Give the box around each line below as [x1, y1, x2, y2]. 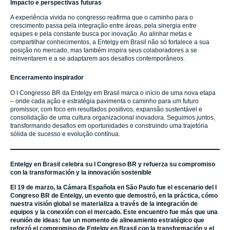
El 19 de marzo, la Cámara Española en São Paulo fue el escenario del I [10, 184, 217, 191]
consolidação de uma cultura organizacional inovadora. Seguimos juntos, [10, 113, 215, 121]
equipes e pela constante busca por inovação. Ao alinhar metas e [10, 30, 192, 38]
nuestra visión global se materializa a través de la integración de [10, 200, 198, 208]
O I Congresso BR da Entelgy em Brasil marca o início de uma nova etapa [10, 89, 216, 97]
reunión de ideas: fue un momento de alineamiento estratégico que [10, 217, 204, 224]
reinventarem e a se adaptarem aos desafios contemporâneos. [10, 55, 188, 63]
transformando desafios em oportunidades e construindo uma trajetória [10, 122, 208, 129]
